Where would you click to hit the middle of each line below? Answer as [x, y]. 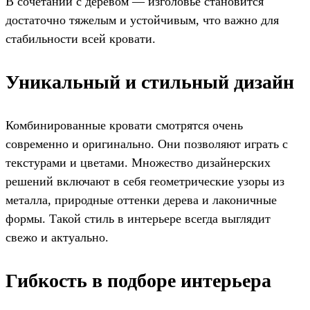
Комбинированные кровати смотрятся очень [124, 125]
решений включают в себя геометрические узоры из [145, 181]
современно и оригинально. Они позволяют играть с [147, 144]
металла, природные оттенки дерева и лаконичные [141, 200]
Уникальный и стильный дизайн [150, 82]
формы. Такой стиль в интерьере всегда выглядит [138, 218]
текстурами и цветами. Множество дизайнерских [138, 162]
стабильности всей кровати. [81, 38]
